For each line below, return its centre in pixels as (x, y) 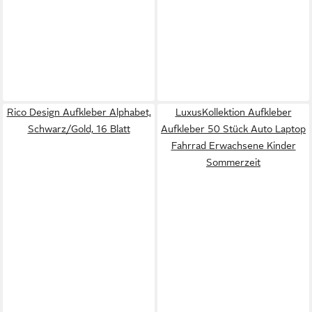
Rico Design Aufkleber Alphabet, (79, 112)
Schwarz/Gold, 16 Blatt (79, 129)
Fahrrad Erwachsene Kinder (233, 146)
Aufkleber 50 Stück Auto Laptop (233, 129)
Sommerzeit (233, 162)
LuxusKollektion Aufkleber (233, 112)
